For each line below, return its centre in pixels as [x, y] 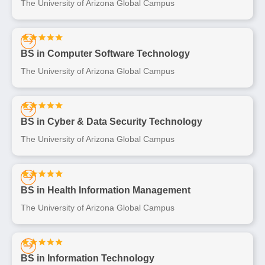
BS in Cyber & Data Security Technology [112, 122]
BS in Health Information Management [106, 190]
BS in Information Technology [88, 258]
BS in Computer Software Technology [105, 54]
